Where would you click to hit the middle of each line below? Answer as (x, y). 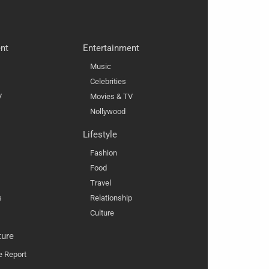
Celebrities (108, 82)
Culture (102, 213)
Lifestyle (100, 135)
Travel (101, 183)
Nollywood (108, 112)
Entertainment (111, 48)
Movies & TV (111, 97)
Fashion (104, 153)
